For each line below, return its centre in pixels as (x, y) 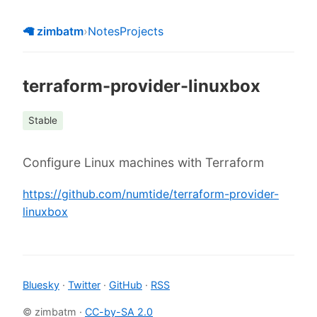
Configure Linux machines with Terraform (143, 163)
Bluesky (41, 285)
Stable (43, 121)
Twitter (84, 285)
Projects (142, 31)
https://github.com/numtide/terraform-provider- (151, 194)
